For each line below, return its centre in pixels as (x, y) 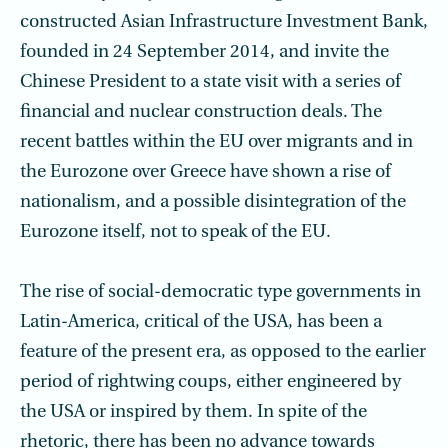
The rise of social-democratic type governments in (220, 292)
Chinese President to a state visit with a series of (210, 82)
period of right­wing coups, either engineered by (210, 382)
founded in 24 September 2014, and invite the (204, 52)
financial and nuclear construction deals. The (201, 112)
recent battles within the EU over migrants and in (216, 142)
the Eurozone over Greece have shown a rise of (205, 172)
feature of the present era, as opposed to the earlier (223, 352)
